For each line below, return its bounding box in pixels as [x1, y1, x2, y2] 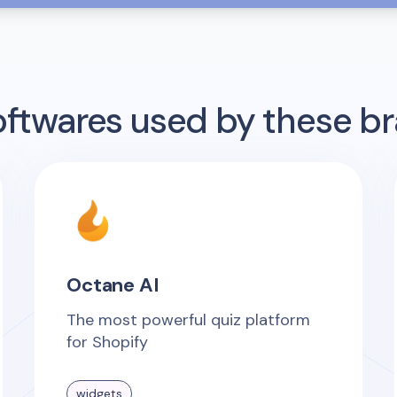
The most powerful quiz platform [66, 308, 311, 331]
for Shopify [66, 331, 149, 353]
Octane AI [66, 271, 160, 298]
